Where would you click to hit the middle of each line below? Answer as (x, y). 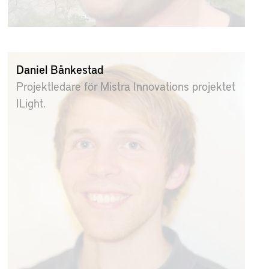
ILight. (31, 102)
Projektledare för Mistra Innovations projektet (126, 86)
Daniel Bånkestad (60, 69)
